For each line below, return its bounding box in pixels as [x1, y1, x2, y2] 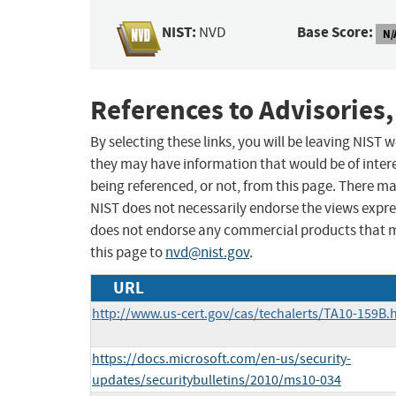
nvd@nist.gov [165, 243, 249, 263]
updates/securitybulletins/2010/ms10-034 [92, 371, 341, 390]
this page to [90, 243, 165, 263]
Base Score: [297, 22, 374, 43]
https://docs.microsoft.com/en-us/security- [92, 350, 351, 369]
